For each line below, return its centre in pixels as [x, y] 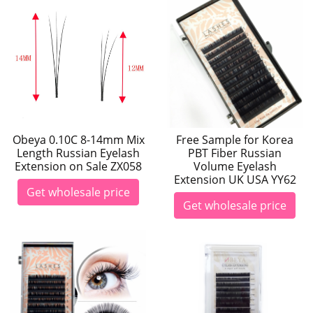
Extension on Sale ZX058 [78, 166]
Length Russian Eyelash [78, 153]
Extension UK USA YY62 [235, 180]
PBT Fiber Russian [235, 153]
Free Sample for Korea [235, 140]
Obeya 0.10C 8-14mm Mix [78, 140]
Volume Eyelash [235, 166]
